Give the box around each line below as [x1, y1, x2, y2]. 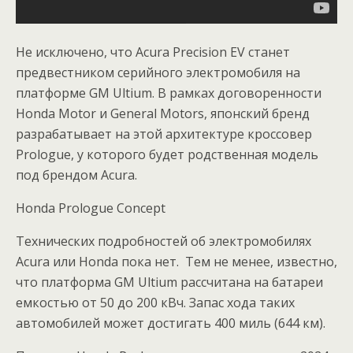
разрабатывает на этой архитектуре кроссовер [16, 125, 312, 143]
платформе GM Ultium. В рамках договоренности [16, 84, 321, 102]
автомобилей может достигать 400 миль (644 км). [16, 314, 325, 332]
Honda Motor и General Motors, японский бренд [16, 105, 310, 122]
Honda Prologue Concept [16, 199, 165, 217]
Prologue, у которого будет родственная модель [16, 146, 318, 163]
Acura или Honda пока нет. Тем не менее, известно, [16, 253, 337, 270]
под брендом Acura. [16, 166, 137, 184]
